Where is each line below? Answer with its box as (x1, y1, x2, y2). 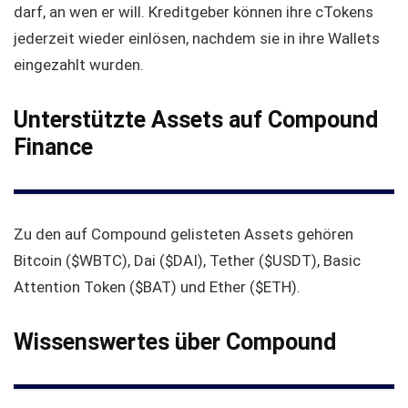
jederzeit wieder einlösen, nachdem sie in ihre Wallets (14, 29, 380, 48)
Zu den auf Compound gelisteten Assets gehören (14, 225, 353, 244)
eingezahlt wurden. (14, 56, 144, 75)
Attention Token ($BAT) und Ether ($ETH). (14, 278, 301, 297)
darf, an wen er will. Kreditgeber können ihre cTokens (14, 3, 373, 22)
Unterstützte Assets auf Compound (14, 107, 378, 134)
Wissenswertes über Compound (14, 329, 336, 356)
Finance (14, 134, 93, 161)
